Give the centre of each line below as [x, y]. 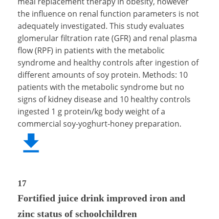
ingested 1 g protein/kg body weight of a [91, 111]
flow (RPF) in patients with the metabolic [91, 50]
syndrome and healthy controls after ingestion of [108, 62]
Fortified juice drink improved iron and [101, 198]
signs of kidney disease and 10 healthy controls [104, 99]
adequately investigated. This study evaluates [101, 26]
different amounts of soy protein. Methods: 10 [103, 75]
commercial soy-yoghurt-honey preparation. [99, 123]
